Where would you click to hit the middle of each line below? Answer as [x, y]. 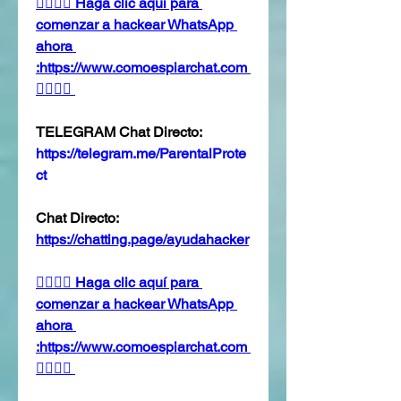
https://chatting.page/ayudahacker [142, 239]
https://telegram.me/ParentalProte [141, 153]
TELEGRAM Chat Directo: [119, 132]
